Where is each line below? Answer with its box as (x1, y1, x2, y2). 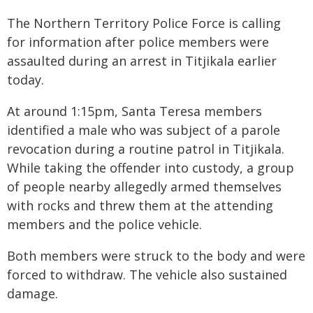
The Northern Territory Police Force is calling (7, 15, 281, 31)
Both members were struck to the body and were (7, 247, 305, 264)
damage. (7, 285, 58, 302)
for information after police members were (7, 34, 269, 50)
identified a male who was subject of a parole (7, 122, 280, 138)
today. (7, 71, 44, 88)
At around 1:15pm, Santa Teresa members (7, 103, 262, 119)
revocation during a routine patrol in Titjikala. (7, 140, 284, 157)
